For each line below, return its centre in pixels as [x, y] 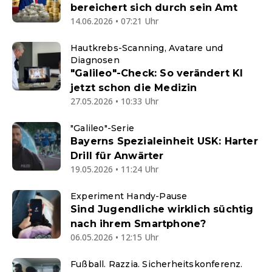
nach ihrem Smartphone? [138, 224]
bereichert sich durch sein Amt [154, 8]
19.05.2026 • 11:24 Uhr [114, 169]
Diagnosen [95, 60]
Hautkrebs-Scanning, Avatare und [147, 48]
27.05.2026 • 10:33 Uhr [114, 101]
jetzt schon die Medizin [134, 88]
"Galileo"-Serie [102, 128]
